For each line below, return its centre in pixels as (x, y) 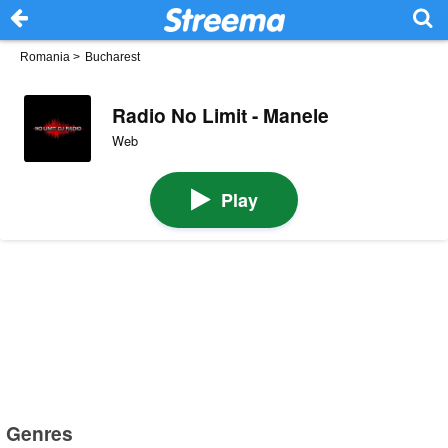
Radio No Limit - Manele (220, 114)
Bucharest (112, 57)
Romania (45, 57)
